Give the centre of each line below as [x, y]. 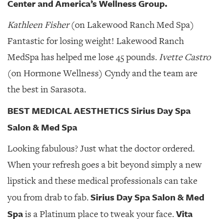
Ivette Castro [185, 57]
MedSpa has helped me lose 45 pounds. [83, 57]
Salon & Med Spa [42, 127]
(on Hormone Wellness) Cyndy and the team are [102, 73]
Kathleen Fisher [38, 25]
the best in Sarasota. [47, 89]
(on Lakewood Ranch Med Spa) [131, 25]
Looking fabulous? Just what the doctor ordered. [101, 149]
